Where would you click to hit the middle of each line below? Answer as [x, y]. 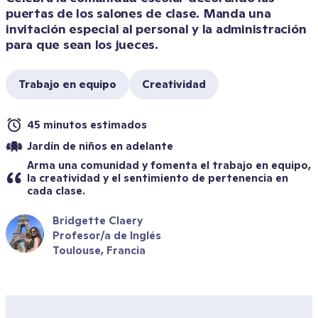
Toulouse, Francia [99, 250]
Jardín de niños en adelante [100, 146]
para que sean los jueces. [84, 44]
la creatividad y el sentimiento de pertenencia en [158, 178]
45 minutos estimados [87, 125]
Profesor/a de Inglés [107, 235]
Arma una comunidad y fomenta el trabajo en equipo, [169, 165]
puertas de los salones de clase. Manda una [138, 13]
